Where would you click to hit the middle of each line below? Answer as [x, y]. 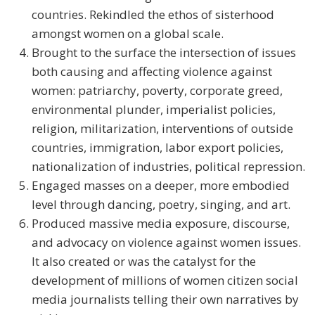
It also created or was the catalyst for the [144, 262]
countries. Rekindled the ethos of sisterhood [153, 15]
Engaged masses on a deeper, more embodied [161, 186]
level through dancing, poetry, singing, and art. [161, 205]
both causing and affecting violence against [152, 72]
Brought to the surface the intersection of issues [164, 53]
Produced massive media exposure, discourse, [161, 224]
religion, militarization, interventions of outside [162, 129]
